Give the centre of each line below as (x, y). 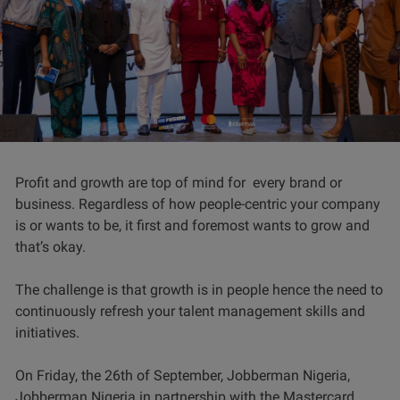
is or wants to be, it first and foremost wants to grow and (192, 226)
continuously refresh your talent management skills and (190, 312)
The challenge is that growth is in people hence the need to (199, 290)
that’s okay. (50, 247)
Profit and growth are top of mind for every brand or (179, 183)
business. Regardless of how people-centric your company (198, 204)
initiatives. (49, 333)
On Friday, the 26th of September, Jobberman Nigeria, (183, 376)
